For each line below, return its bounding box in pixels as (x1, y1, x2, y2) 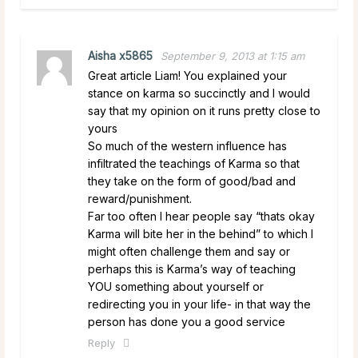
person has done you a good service (88, 314, 285, 328)
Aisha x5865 (88, 48, 153, 62)
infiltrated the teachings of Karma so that (88, 156, 300, 170)
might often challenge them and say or (88, 244, 290, 258)
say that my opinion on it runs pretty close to (88, 103, 320, 117)
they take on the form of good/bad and (88, 173, 296, 188)
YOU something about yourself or (88, 279, 264, 293)
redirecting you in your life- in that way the (88, 296, 311, 311)
